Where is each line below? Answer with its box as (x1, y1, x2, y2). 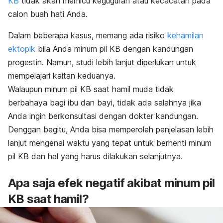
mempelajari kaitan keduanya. (8, 71, 115, 81)
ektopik (8, 44, 35, 54)
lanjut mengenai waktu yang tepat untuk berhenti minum (8, 138, 212, 148)
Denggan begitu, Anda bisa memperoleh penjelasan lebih (8, 124, 214, 135)
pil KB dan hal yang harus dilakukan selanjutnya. (8, 151, 183, 162)
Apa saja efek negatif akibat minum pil (8, 176, 215, 191)
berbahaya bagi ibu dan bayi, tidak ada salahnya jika (8, 98, 201, 108)
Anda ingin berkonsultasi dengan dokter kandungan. (8, 111, 198, 121)
